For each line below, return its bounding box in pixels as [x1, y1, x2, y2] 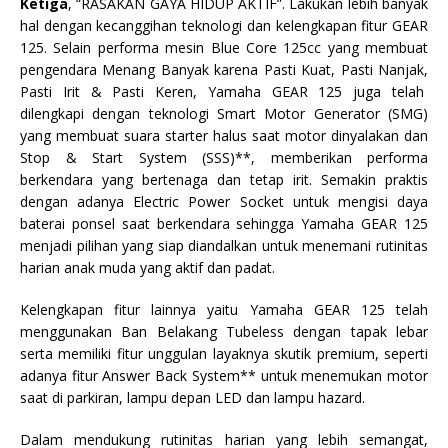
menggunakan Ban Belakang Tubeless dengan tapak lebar [20, 321, 428, 341]
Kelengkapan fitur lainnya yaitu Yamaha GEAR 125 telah [20, 299, 428, 319]
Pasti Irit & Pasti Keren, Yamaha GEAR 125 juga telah [20, 81, 428, 101]
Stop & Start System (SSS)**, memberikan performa [20, 147, 428, 167]
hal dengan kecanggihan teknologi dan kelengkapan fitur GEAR [20, 15, 428, 35]
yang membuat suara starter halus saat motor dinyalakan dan [20, 125, 428, 145]
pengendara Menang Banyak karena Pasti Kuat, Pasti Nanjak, [20, 59, 428, 79]
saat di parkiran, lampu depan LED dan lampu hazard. [20, 387, 365, 407]
